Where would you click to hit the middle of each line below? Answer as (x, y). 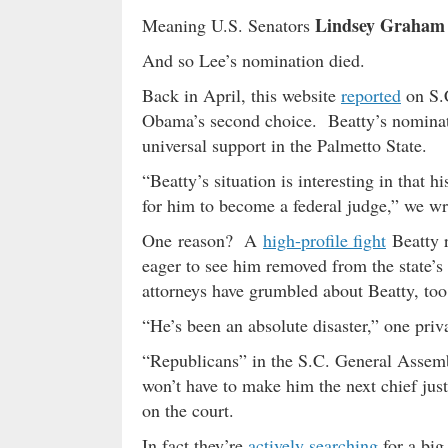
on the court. (188, 409)
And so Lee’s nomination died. (253, 59)
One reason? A (202, 239)
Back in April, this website (241, 94)
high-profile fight (324, 239)
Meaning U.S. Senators (228, 24)
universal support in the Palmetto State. (284, 144)
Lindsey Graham (380, 24)
